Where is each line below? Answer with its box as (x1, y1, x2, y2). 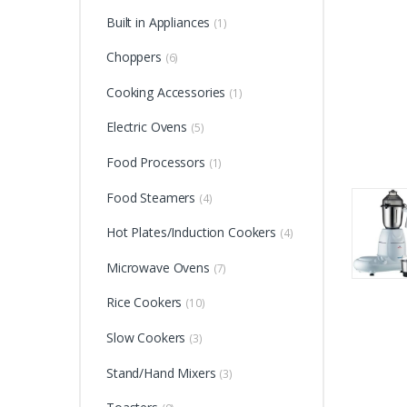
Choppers (105, 48, 165, 66)
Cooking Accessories (105, 83, 230, 101)
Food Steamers (105, 188, 200, 206)
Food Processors (105, 153, 209, 171)
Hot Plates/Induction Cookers (105, 223, 280, 242)
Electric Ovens (105, 118, 191, 136)
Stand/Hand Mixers (105, 363, 220, 382)
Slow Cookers (105, 328, 190, 346)
